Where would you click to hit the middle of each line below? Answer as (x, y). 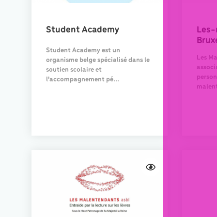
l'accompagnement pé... (83, 79)
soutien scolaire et (74, 70)
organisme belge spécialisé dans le (98, 60)
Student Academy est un (83, 50)
